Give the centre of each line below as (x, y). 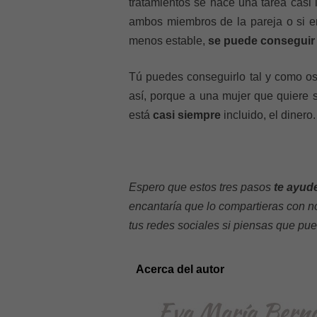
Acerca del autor (180, 269)
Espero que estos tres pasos (201, 187)
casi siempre (187, 115)
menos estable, (168, 41)
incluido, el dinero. (268, 115)
